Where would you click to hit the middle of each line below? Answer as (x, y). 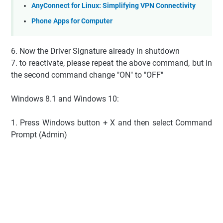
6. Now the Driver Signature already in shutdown (95, 51)
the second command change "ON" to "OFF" (87, 75)
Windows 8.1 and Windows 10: (65, 99)
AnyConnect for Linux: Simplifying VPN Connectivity (113, 6)
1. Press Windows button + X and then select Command (111, 123)
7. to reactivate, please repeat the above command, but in (111, 63)
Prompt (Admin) (39, 135)
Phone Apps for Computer (72, 21)
